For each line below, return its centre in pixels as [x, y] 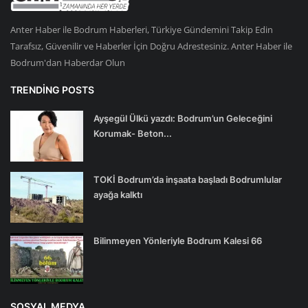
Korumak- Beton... [133, 133]
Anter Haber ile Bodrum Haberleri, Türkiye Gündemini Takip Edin [142, 29]
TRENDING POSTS [52, 89]
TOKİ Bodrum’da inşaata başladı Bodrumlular [188, 179]
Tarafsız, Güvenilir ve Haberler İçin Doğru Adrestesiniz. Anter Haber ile [151, 46]
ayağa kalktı [118, 194]
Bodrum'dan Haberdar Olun [68, 62]
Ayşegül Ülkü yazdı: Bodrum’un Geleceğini [183, 118]
